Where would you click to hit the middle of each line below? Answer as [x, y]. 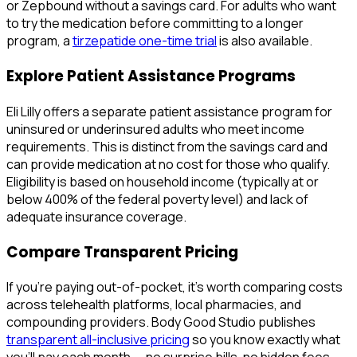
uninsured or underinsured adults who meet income [155, 129]
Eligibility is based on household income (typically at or [163, 181]
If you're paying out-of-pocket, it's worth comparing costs [175, 287]
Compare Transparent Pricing [122, 252]
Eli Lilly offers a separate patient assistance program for [169, 111]
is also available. [265, 41]
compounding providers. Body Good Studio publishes [161, 322]
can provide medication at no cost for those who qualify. [168, 164]
